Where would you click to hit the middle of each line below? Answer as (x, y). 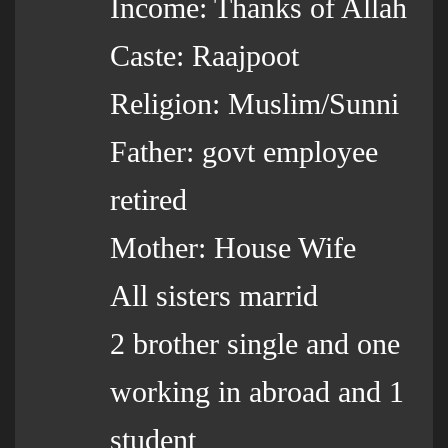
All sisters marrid (214, 295)
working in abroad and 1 (257, 391)
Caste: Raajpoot (204, 55)
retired (148, 199)
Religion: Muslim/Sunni (254, 103)
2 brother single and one (255, 343)
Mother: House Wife (233, 247)
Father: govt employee (244, 151)
